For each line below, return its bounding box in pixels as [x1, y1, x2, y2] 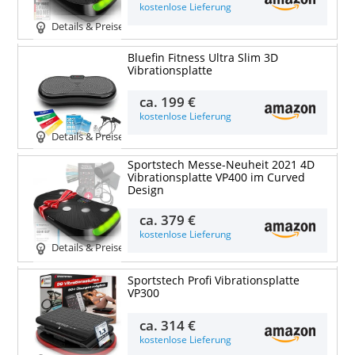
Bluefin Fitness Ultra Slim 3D [127, 50, 278, 65]
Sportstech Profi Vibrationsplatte [127, 273, 300, 288]
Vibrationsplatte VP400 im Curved [127, 170, 305, 185]
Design [127, 183, 164, 198]
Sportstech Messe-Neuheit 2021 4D [127, 158, 315, 173]
